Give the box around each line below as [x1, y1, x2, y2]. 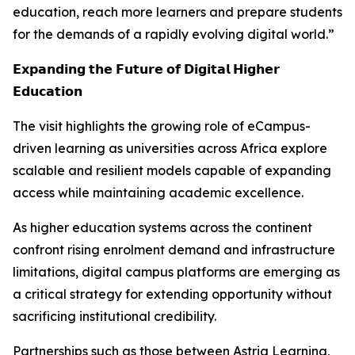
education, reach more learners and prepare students [13, 4, 342, 20]
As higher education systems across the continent [13, 219, 312, 235]
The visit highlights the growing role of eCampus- [13, 118, 311, 134]
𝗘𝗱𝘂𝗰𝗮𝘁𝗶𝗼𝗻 [13, 83, 82, 99]
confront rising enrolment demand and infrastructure [13, 242, 335, 258]
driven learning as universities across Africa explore [13, 140, 327, 156]
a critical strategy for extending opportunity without [13, 286, 332, 302]
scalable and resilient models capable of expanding [13, 162, 331, 178]
